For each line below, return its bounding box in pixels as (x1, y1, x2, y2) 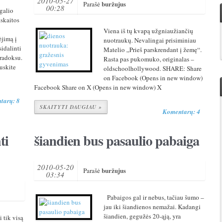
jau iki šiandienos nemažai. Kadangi (103, 202, 201, 211)
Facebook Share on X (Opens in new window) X (34, 83, 162, 92)
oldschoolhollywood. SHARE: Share (103, 64, 202, 73)
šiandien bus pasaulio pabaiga (34, 130, 199, 151)
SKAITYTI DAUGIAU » (39, 103, 102, 111)
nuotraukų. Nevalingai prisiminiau (103, 36, 196, 45)
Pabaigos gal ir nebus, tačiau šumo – (103, 193, 204, 202)
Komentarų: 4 (163, 107, 201, 116)
